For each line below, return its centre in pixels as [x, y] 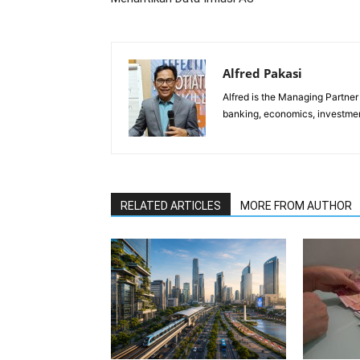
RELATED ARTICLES [171, 206]
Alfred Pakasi [262, 73]
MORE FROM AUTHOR [296, 206]
